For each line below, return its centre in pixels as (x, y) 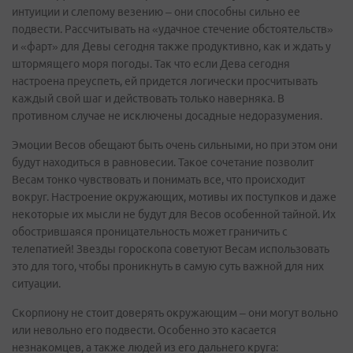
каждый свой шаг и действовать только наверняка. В (148, 98)
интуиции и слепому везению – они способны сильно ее (156, 12)
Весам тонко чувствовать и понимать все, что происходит (158, 180)
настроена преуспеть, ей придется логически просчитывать (165, 81)
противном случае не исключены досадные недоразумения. (167, 116)
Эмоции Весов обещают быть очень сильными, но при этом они (175, 145)
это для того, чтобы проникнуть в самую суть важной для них (168, 266)
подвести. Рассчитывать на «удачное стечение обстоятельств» (173, 29)
